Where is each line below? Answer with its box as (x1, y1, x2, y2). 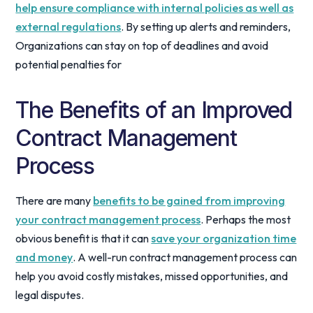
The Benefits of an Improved (15, 96, 292, 124)
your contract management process (15, 212, 201, 226)
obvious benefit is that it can (15, 231, 152, 245)
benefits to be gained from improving (93, 194, 286, 208)
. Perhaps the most (201, 212, 291, 226)
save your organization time (151, 231, 297, 245)
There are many (15, 194, 94, 208)
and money (15, 250, 73, 264)
